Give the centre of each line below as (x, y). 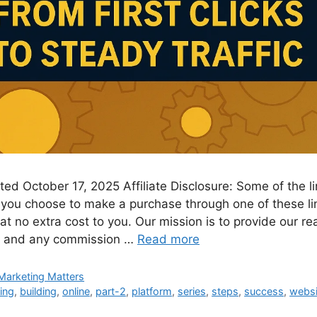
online (76, 292)
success (264, 292)
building (39, 292)
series (192, 292)
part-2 (111, 292)
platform (152, 292)
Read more (168, 240)
